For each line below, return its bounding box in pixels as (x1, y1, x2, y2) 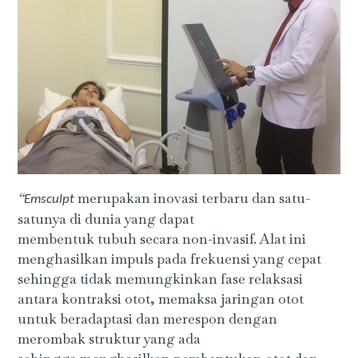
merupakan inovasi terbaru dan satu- (74, 189, 311, 207)
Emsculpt (24, 192, 75, 206)
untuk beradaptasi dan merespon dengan (18, 309, 278, 328)
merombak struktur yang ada (18, 329, 201, 348)
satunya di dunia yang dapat (18, 209, 195, 228)
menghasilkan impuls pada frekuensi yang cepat (18, 249, 322, 268)
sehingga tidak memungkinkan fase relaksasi (18, 269, 304, 288)
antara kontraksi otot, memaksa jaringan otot (18, 289, 304, 308)
